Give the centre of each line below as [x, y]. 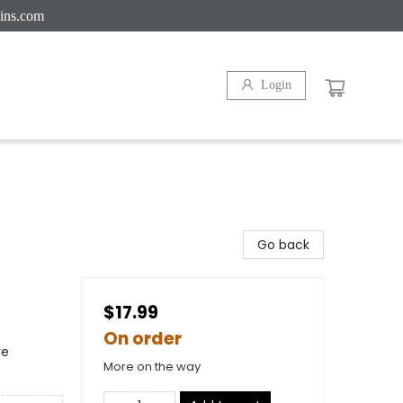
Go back [283, 245]
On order [143, 339]
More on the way [152, 367]
